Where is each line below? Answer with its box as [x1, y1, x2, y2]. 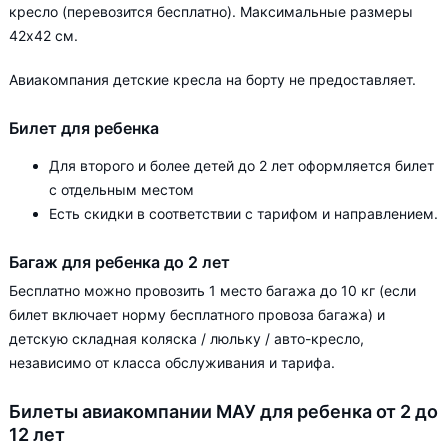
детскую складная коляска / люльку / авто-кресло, [9, 330, 364, 347]
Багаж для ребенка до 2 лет [9, 252, 230, 272]
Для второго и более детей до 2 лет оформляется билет [49, 157, 434, 174]
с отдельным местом [49, 181, 194, 198]
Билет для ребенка [9, 118, 159, 138]
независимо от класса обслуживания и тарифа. [9, 354, 335, 371]
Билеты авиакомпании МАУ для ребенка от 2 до [9, 401, 438, 422]
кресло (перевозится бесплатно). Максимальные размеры [9, 3, 413, 20]
